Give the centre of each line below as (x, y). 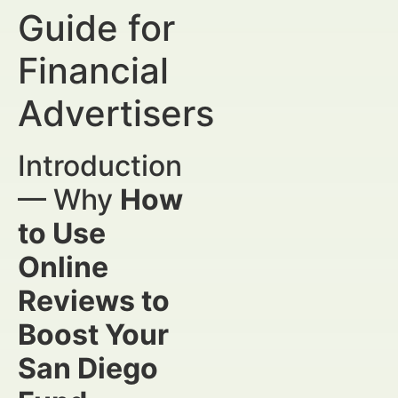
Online (63, 267)
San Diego (88, 368)
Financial (93, 71)
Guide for (96, 28)
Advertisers (116, 113)
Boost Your (93, 334)
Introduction (100, 166)
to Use (62, 233)
